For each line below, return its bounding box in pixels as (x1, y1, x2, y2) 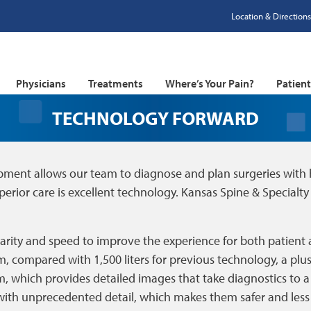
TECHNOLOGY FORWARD (52, 106, 259, 130)
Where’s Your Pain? (165, 76, 254, 90)
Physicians (16, 76, 66, 90)
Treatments (88, 76, 143, 90)
